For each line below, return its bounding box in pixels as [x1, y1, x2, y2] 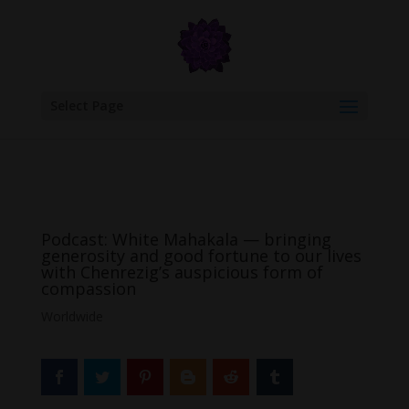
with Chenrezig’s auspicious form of [40, 261, 323, 283]
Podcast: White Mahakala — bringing [40, 228, 331, 250]
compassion [40, 278, 136, 299]
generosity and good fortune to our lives [40, 245, 362, 267]
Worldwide [40, 308, 103, 325]
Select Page [49, 97, 123, 114]
